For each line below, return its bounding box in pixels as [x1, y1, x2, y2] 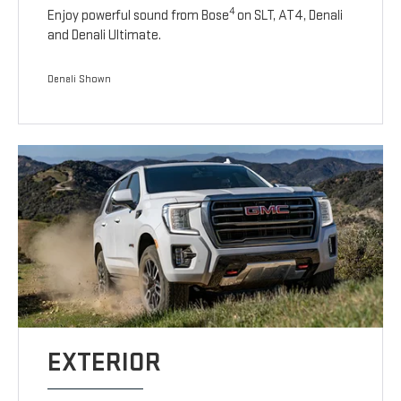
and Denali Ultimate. [47, 27, 162, 45]
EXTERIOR [47, 346, 162, 380]
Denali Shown [47, 73, 112, 87]
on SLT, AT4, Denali [235, 7, 344, 25]
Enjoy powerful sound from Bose [47, 7, 230, 25]
